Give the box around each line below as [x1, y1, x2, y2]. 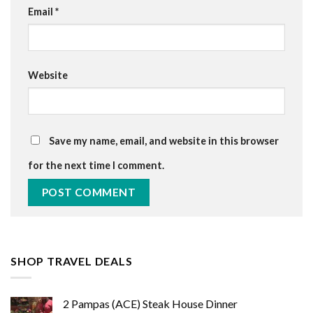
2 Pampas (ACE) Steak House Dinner [63, 297, 238, 311]
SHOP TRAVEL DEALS [10, 254, 133, 268]
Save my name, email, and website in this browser [49, 134, 279, 147]
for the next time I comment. [28, 159, 164, 171]
